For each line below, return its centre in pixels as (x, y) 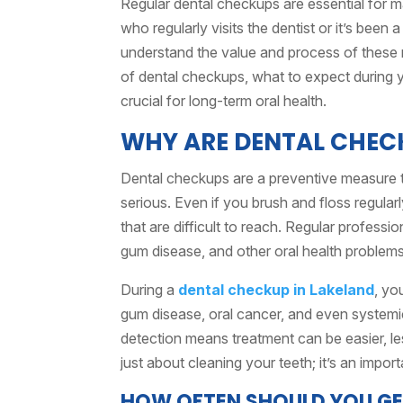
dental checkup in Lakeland (277, 290)
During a (150, 290)
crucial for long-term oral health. (224, 101)
